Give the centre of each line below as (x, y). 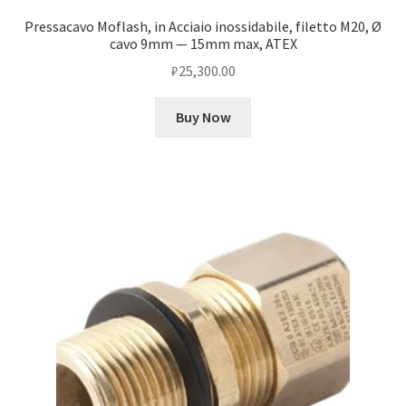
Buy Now (203, 117)
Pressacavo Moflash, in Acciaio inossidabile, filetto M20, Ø (203, 26)
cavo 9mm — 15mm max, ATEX (203, 43)
